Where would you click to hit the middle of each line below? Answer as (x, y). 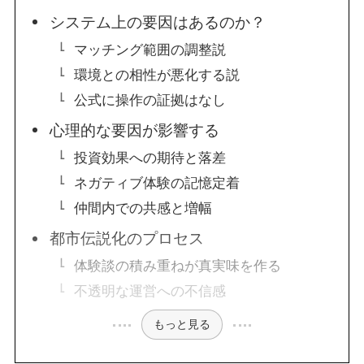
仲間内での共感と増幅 (143, 208)
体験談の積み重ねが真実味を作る (177, 266)
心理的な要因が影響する (135, 131)
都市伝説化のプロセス (127, 239)
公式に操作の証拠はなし (149, 100)
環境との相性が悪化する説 (156, 75)
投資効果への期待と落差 (149, 158)
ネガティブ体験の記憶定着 (156, 183)
